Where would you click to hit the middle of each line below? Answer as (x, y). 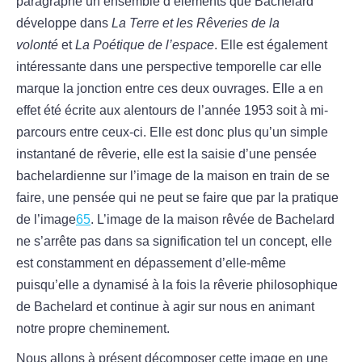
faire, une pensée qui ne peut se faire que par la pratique (177, 198)
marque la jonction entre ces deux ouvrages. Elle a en (170, 89)
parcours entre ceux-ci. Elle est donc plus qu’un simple (172, 133)
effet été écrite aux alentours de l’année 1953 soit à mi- (172, 111)
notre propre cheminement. (93, 329)
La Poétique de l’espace (145, 45)
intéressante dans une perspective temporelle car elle (169, 67)
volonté (37, 45)
